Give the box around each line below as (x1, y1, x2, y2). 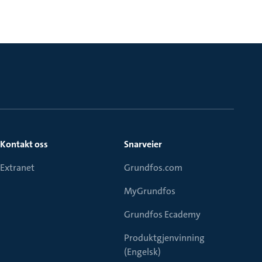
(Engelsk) (124, 246, 161, 258)
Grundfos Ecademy (124, 208, 201, 220)
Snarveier (124, 138, 162, 150)
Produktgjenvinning (124, 232, 205, 244)
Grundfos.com (124, 161, 182, 174)
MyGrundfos (124, 185, 175, 197)
